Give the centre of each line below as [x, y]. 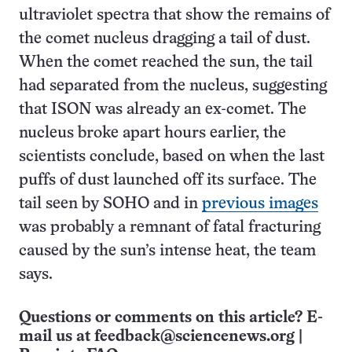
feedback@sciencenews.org [194, 337]
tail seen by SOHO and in [110, 204]
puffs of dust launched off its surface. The [168, 180]
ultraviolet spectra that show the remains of [174, 15]
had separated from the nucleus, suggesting [173, 86]
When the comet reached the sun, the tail [166, 62]
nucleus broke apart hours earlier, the [152, 133]
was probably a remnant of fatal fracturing [170, 227]
